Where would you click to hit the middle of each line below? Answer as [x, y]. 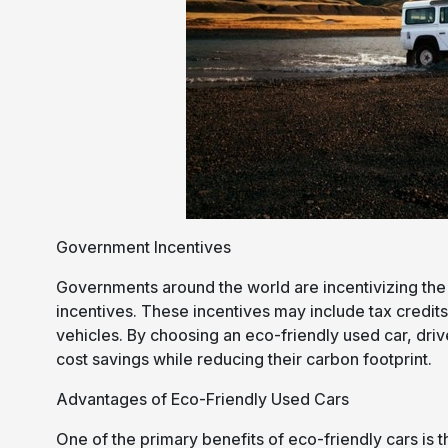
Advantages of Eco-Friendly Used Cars [203, 399]
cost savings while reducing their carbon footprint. [244, 359]
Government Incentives [144, 247]
